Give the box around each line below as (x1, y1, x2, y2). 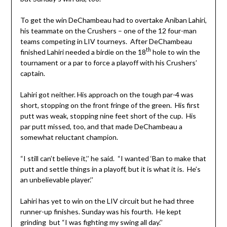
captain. (20, 68, 45, 78)
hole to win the (150, 47, 200, 56)
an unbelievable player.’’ (20, 175, 93, 184)
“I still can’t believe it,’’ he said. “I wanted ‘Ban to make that (20, 154, 206, 163)
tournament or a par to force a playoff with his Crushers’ (20, 58, 197, 67)
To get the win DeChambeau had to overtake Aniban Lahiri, (20, 15, 207, 24)
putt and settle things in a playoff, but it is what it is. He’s (20, 164, 201, 173)
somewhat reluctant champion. (20, 132, 118, 141)
